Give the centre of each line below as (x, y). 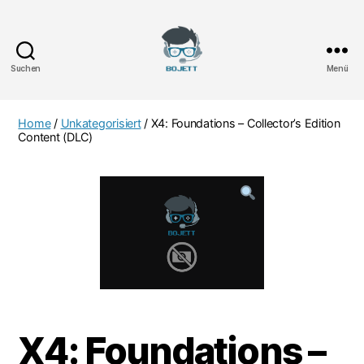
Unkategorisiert (101, 123)
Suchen (26, 68)
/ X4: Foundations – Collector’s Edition (240, 123)
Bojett (201, 82)
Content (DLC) (55, 136)
